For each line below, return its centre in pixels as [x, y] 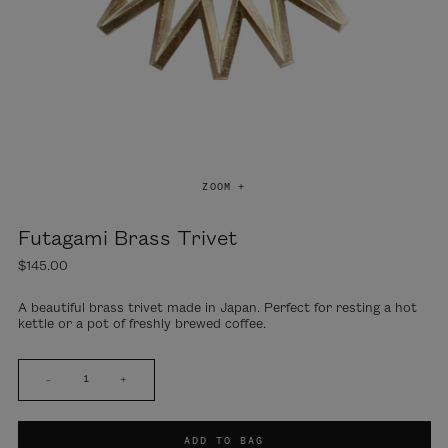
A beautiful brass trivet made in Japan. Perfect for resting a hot [217, 307]
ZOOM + [224, 186]
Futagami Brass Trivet [127, 238]
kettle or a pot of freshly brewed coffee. [141, 323]
